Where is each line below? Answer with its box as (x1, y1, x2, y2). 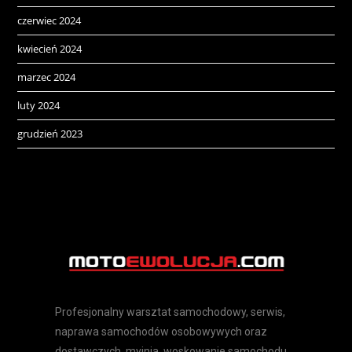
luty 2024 (17, 98, 60, 113)
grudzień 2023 (17, 126, 83, 141)
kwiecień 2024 (17, 42, 82, 57)
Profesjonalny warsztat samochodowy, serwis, (55, 305, 285, 318)
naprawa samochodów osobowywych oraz (55, 324, 267, 338)
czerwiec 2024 (17, 13, 82, 28)
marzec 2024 (17, 70, 76, 85)
